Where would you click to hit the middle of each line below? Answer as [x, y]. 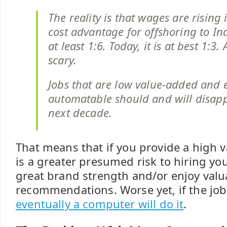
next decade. [80, 113]
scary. [63, 60]
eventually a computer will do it [100, 204]
